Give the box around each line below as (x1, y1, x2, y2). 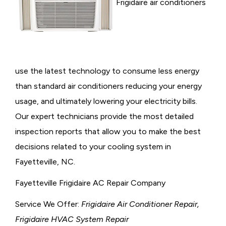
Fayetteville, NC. (15, 156, 75, 166)
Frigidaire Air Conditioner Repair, (81, 199, 199, 209)
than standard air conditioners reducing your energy (15, 81, 202, 91)
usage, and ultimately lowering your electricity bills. (15, 96, 197, 106)
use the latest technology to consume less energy (15, 66, 199, 76)
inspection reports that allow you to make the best (15, 126, 201, 136)
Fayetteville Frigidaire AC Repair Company (15, 178, 165, 188)
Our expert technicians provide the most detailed (15, 111, 194, 121)
